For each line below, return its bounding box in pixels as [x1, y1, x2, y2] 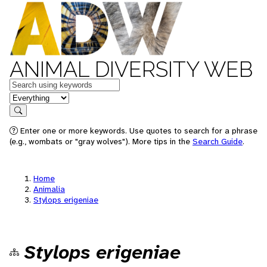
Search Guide [193, 136, 243, 147]
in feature [9, 91, 48, 103]
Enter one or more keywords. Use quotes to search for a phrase [18, 125, 257, 136]
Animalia [33, 184, 65, 194]
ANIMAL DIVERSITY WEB [10, 57, 253, 82]
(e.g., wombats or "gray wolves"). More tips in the [10, 136, 193, 147]
